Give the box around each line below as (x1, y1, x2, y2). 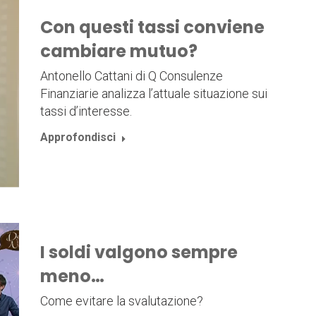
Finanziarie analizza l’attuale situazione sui (39, 86, 267, 102)
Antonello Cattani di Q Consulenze (39, 68, 223, 84)
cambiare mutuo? (39, 39, 197, 63)
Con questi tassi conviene (39, 16, 265, 39)
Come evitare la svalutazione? (39, 293, 203, 308)
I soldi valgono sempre (39, 240, 238, 264)
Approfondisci (39, 130, 116, 145)
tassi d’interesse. (39, 104, 132, 119)
